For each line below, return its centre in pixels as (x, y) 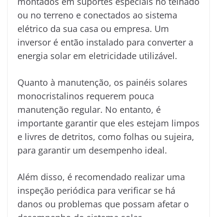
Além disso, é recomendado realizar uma (101, 177)
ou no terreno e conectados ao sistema (97, 15)
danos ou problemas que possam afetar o (103, 204)
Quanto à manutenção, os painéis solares (102, 82)
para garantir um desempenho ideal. (92, 150)
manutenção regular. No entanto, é (89, 109)
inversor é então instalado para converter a (105, 42)
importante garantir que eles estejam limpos (108, 123)
